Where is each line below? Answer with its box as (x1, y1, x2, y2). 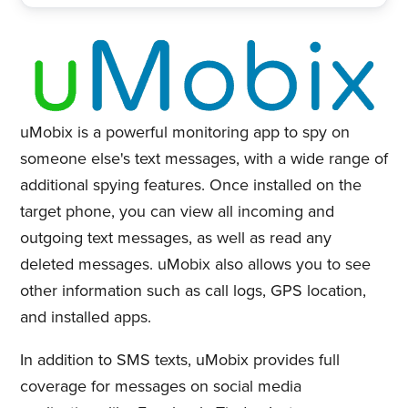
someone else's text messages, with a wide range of (19, 148, 388, 168)
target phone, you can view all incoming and (19, 200, 334, 221)
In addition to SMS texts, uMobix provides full (19, 349, 340, 370)
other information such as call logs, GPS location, (19, 280, 366, 301)
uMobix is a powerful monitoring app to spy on (19, 121, 350, 142)
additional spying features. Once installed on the (19, 174, 362, 195)
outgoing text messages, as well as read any (19, 227, 331, 248)
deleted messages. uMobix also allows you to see (19, 253, 371, 274)
